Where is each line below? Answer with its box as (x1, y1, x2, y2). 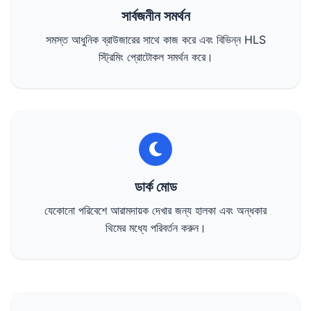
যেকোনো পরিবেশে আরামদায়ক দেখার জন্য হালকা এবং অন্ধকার (44, 203, 267, 217)
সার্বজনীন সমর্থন (121, 8, 190, 24)
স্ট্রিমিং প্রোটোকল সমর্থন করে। (98, 50, 213, 64)
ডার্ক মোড (134, 178, 177, 195)
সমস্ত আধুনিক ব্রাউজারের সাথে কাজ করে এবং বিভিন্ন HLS (45, 33, 266, 47)
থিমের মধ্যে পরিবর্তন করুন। (105, 221, 206, 235)
